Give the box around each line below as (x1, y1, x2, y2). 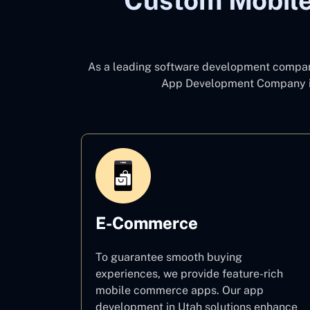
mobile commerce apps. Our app (95, 284, 264, 297)
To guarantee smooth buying (95, 250, 242, 264)
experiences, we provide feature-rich (95, 267, 283, 280)
